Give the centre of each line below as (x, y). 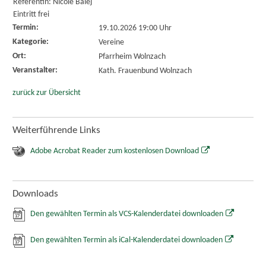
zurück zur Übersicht (46, 93)
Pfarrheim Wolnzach (132, 56)
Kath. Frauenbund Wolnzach (145, 71)
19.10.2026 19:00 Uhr (135, 28)
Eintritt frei (31, 14)
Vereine (111, 42)
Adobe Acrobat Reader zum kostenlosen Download (114, 151)
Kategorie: (30, 42)
